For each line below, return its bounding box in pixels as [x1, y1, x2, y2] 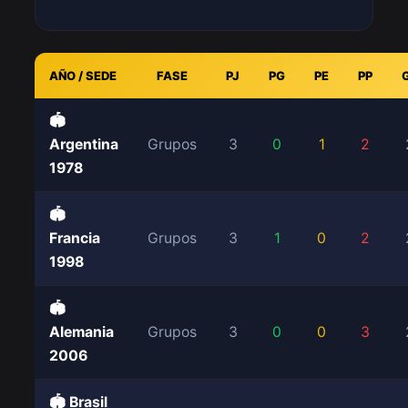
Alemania [49, 323, 114, 341]
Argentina [49, 136, 118, 153]
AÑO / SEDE [49, 68, 117, 83]
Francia [49, 229, 100, 247]
